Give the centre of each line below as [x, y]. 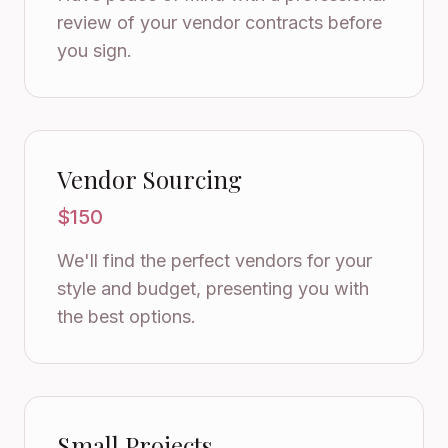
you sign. [94, 50]
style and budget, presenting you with [213, 288]
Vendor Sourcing [149, 179]
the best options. [126, 316]
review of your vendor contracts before [219, 22]
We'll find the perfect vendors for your [214, 260]
